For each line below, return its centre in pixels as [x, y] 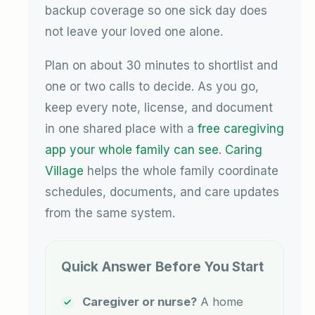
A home [220, 301]
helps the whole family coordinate [181, 171]
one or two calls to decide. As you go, [152, 86]
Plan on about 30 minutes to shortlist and [161, 65]
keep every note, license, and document [159, 107]
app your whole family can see [132, 149]
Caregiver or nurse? [140, 301]
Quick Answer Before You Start [162, 266]
